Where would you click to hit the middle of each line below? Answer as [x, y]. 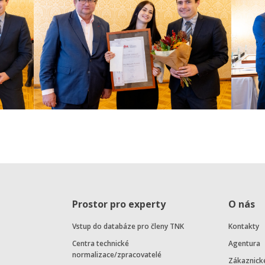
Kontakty [243, 227]
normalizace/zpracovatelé [117, 255]
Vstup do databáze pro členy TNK [128, 227]
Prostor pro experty [119, 204]
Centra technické [100, 244]
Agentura [244, 244]
